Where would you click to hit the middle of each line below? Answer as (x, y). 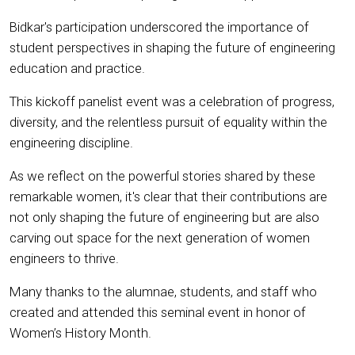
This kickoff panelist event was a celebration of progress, (172, 101)
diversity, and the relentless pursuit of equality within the (168, 122)
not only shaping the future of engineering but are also (164, 217)
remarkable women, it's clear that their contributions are (168, 196)
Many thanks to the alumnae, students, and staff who (163, 291)
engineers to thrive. (66, 258)
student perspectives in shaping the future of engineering (172, 47)
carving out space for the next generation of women (160, 237)
